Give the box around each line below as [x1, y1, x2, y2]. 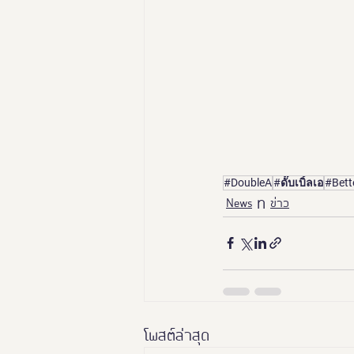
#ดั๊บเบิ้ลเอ [273, 175, 323, 189]
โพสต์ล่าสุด [144, 329, 209, 343]
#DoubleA [224, 175, 272, 189]
